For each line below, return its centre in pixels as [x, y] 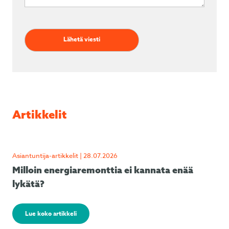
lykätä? [28, 184]
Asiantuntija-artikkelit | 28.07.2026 [65, 155]
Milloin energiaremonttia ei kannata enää [103, 170]
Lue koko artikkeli [51, 213]
